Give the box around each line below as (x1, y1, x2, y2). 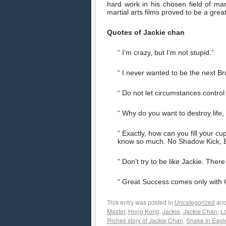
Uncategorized (175, 198, 215, 206)
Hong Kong (128, 207, 159, 215)
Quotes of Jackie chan (107, 28, 185, 36)
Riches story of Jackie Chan (107, 216, 183, 224)
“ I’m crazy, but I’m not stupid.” (118, 48, 214, 56)
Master (107, 207, 125, 215)
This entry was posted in (107, 198, 175, 206)
